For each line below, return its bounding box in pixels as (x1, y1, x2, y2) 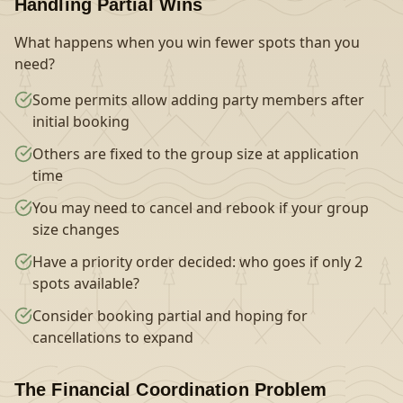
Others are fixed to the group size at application (32, 144, 359, 164)
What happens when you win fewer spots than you (14, 32, 360, 52)
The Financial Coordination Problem (14, 380, 327, 399)
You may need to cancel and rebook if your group (32, 198, 369, 218)
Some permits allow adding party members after (32, 90, 364, 110)
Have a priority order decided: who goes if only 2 (32, 252, 363, 272)
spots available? (32, 273, 139, 293)
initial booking (32, 112, 130, 131)
